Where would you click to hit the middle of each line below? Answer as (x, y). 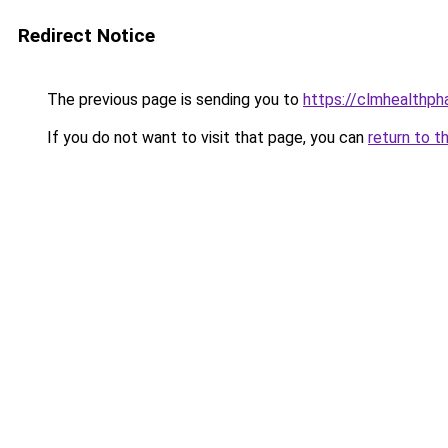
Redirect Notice (86, 35)
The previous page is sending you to (173, 99)
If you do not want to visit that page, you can (205, 137)
